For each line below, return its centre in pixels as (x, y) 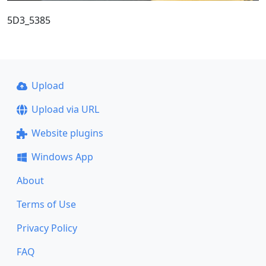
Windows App (62, 157)
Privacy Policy (47, 228)
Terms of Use (46, 204)
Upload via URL (65, 109)
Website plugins (67, 133)
